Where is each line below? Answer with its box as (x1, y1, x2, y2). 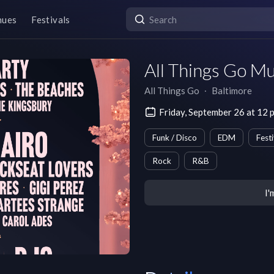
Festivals (31, 13, 70, 25)
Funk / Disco (152, 133, 197, 143)
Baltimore (212, 85, 252, 96)
